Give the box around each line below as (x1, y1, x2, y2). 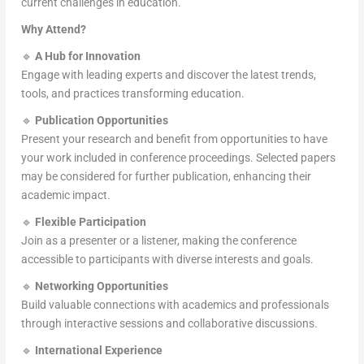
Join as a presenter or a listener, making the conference (21, 234, 297, 248)
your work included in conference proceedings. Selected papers (21, 151, 336, 165)
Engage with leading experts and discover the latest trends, (21, 68, 317, 82)
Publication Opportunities (35, 114, 169, 128)
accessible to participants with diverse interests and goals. (21, 253, 314, 266)
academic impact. (21, 188, 111, 202)
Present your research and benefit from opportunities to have (21, 132, 328, 146)
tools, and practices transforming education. (21, 87, 245, 101)
